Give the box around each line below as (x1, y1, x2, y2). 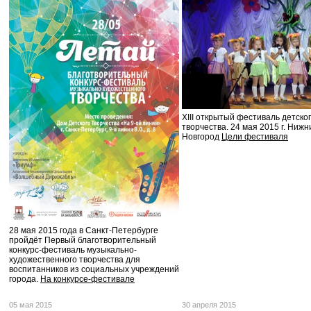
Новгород (182, 131, 221, 142)
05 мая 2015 (9, 301, 52, 309)
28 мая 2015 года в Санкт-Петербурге (9, 225, 158, 235)
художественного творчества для (9, 254, 140, 264)
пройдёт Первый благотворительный (9, 235, 156, 245)
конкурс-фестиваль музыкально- (9, 244, 137, 255)
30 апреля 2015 (182, 301, 236, 309)
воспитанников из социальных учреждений (9, 264, 179, 274)
